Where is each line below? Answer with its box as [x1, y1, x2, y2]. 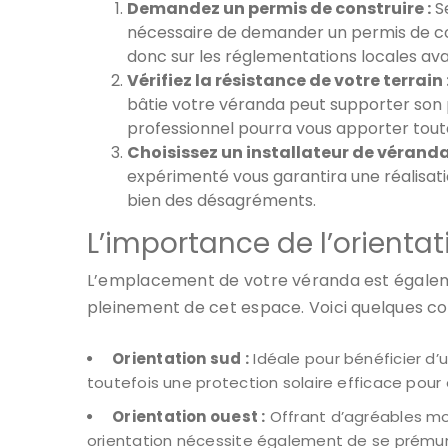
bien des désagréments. [127, 188, 316, 212]
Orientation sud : [112, 347, 250, 369]
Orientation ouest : [112, 405, 266, 427]
